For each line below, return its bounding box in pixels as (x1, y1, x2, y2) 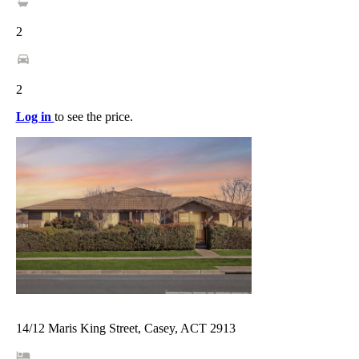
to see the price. (54, 109, 133, 123)
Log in (15, 109, 54, 123)
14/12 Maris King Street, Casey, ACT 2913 (15, 321, 236, 335)
